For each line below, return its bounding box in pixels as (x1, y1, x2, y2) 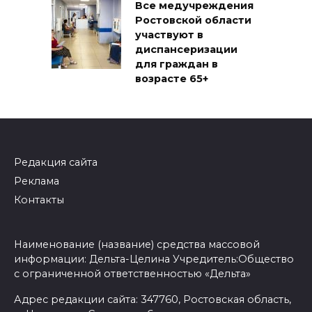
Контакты (14, 193, 64, 206)
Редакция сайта (14, 156, 97, 169)
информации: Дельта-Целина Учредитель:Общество (14, 252, 294, 265)
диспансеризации (135, 43, 237, 56)
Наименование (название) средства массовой (14, 237, 260, 251)
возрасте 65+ (135, 72, 208, 86)
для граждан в (135, 58, 218, 71)
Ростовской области (135, 14, 251, 27)
